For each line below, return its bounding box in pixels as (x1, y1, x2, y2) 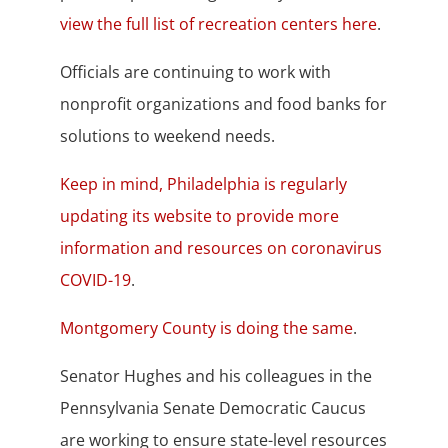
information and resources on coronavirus (59, 237, 382, 260)
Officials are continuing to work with (59, 61, 331, 84)
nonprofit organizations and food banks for (59, 93, 387, 116)
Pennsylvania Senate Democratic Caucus (59, 397, 366, 420)
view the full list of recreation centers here (59, 13, 377, 36)
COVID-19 (59, 269, 131, 292)
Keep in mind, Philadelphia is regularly (59, 173, 347, 196)
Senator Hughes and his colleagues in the (59, 365, 372, 388)
